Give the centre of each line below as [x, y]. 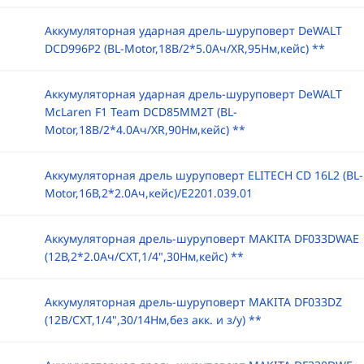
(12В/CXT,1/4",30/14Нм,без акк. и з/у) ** [153, 320]
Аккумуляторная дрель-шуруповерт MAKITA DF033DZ [193, 302]
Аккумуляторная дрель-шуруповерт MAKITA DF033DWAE [201, 238]
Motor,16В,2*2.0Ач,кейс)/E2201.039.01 [148, 193]
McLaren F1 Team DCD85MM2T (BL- [141, 112]
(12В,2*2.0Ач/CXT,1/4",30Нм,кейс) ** [144, 256]
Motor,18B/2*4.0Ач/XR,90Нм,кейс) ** [145, 130]
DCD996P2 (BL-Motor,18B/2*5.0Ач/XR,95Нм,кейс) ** [184, 48]
